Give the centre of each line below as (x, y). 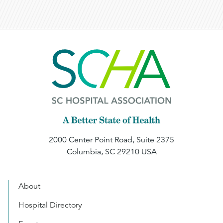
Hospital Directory (50, 205)
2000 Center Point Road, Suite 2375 (111, 140)
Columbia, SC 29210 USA (111, 152)
